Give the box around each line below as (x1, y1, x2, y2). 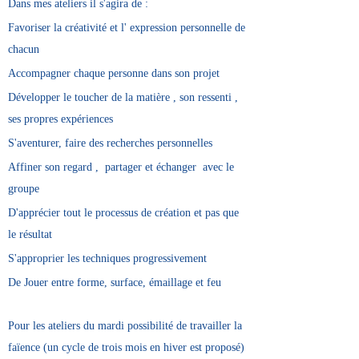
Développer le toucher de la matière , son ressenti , (8, 91, 238, 103)
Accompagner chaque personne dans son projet (8, 67, 220, 79)
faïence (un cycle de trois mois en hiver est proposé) (8, 341, 244, 353)
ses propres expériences (8, 113, 113, 125)
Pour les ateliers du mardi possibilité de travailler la (8, 320, 242, 332)
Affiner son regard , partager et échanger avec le (8, 161, 234, 173)
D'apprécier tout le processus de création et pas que (8, 207, 239, 219)
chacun (8, 43, 39, 55)
